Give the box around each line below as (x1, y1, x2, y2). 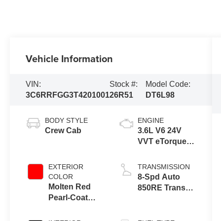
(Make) (137, 194, 162, 203)
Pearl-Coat (48, 193, 88, 202)
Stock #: (110, 79, 138, 88)
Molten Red (48, 182, 91, 191)
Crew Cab (45, 126, 82, 135)
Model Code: (145, 79, 190, 88)
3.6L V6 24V (137, 126, 182, 135)
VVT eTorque (137, 137, 186, 146)
